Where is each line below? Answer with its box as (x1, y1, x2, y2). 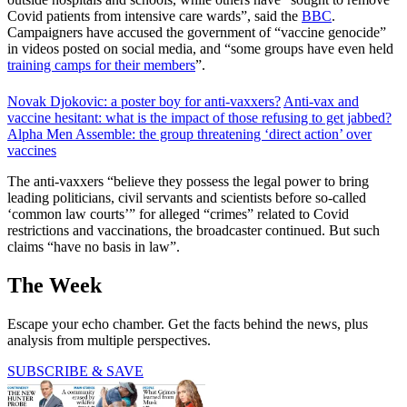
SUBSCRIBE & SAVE (7, 362, 144, 379)
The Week (7, 273, 102, 297)
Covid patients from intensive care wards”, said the (7, 7, 302, 24)
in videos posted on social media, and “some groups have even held (7, 40, 393, 56)
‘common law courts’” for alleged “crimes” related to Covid (7, 205, 349, 222)
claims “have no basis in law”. (7, 238, 180, 254)
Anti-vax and (283, 93, 359, 109)
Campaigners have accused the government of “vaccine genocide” (7, 24, 386, 40)
